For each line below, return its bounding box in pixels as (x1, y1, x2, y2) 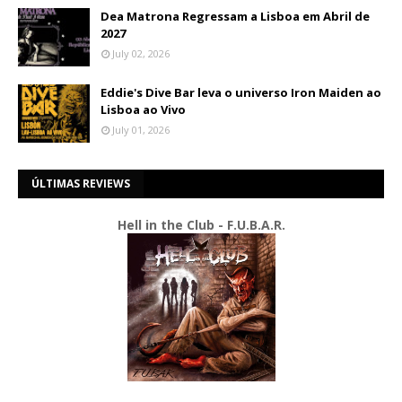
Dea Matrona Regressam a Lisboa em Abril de (100, 8, 370, 24)
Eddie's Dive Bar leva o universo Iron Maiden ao (100, 84, 381, 100)
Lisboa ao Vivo (100, 101, 186, 118)
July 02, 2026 (112, 47, 170, 60)
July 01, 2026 (112, 123, 170, 136)
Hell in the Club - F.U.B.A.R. (117, 216, 285, 233)
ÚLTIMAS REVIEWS (31, 176, 130, 191)
